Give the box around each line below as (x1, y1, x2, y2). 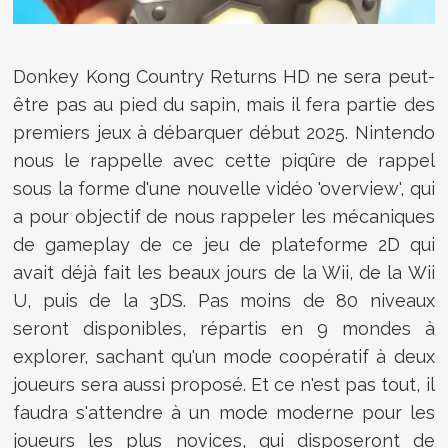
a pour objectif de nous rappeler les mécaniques (13, 205, 435, 227)
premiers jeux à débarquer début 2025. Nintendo (13, 121, 435, 143)
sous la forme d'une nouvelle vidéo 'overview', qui (13, 177, 435, 199)
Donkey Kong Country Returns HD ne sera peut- (13, 65, 435, 87)
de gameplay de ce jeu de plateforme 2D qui (13, 233, 435, 255)
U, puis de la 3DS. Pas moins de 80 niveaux (13, 289, 435, 311)
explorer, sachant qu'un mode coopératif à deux (13, 345, 435, 367)
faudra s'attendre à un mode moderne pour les (13, 401, 435, 423)
